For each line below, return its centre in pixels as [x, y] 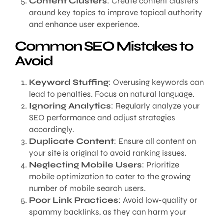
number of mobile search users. [87, 189]
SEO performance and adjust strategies [102, 118]
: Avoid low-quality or [158, 200]
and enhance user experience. [84, 25]
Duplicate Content [71, 141]
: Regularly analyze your [155, 106]
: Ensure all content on [155, 141]
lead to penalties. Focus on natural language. [111, 94]
